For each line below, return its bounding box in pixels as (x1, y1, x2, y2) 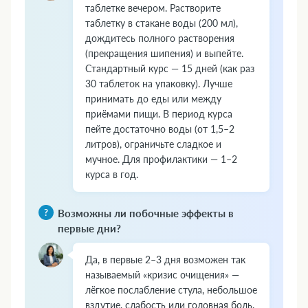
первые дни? (58, 221, 121, 234)
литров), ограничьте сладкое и (85, 137, 221, 150)
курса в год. (85, 168, 138, 180)
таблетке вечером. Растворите (85, 1, 221, 14)
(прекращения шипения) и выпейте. (85, 47, 243, 59)
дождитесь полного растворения (85, 32, 234, 44)
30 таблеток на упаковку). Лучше (85, 77, 232, 89)
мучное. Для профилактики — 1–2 (85, 153, 237, 165)
